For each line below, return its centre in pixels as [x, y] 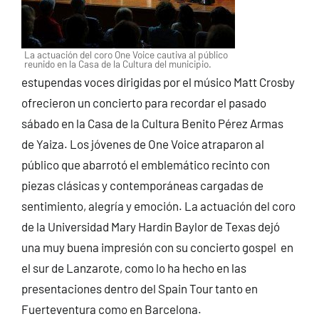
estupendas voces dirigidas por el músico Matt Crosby [158, 82]
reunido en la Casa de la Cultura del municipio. [117, 63]
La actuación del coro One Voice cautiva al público [126, 54]
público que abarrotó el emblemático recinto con [145, 164]
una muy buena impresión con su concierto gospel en [157, 247]
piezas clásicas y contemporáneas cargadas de [142, 185]
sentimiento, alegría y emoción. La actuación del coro [158, 205]
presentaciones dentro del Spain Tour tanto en [139, 288]
